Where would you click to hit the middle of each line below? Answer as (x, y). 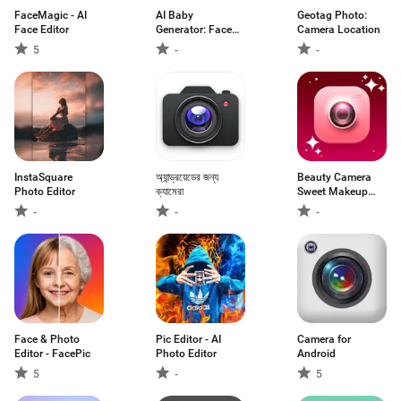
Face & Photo (47, 339)
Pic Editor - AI (188, 339)
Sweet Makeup (333, 192)
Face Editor (42, 30)
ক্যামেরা (170, 192)
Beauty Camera (334, 177)
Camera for (324, 339)
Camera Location (339, 30)
